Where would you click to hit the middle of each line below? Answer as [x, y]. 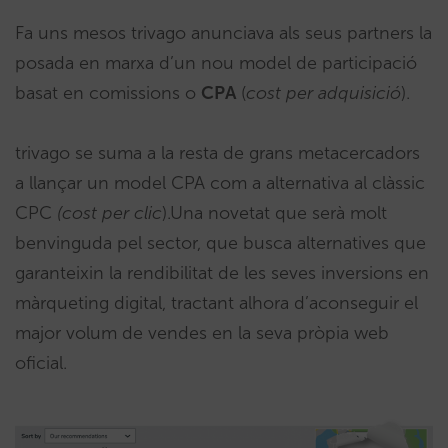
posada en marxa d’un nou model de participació [216, 63]
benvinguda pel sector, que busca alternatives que [220, 243]
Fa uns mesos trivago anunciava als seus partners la [223, 33]
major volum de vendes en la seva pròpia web [202, 333]
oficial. [41, 363]
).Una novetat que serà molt [274, 213]
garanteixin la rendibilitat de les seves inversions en [222, 273]
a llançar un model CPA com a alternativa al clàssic [220, 183]
